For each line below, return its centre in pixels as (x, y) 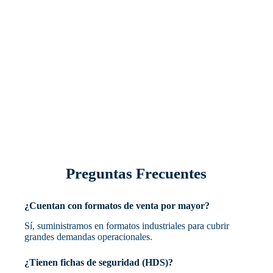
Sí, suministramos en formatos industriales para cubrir (127, 225)
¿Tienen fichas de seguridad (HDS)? (99, 262)
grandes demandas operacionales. (89, 236)
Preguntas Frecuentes (136, 173)
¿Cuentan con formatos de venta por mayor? (117, 206)
